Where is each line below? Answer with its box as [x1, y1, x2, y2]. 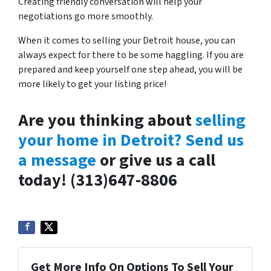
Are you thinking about [18, 108, 195, 132]
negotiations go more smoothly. [18, 10, 153, 23]
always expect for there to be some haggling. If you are [18, 48, 244, 62]
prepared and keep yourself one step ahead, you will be [18, 63, 243, 76]
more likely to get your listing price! [18, 77, 166, 91]
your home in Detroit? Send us [18, 128, 244, 152]
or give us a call [96, 148, 215, 172]
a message [18, 148, 96, 172]
